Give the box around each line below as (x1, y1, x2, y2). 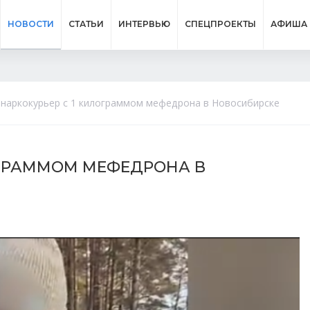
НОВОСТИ (8, 19, 54, 29)
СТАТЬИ (69, 19, 104, 29)
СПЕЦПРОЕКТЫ (185, 19, 256, 29)
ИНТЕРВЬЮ (118, 19, 170, 29)
